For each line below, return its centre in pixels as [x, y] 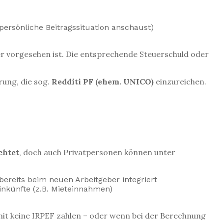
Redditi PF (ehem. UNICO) [104, 82]
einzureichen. [181, 82]
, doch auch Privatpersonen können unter [97, 152]
